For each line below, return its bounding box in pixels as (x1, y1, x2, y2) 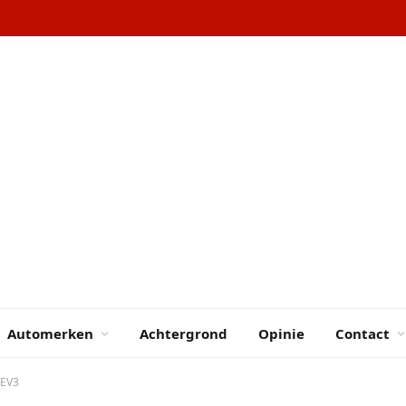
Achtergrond (140, 324, 227, 343)
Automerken (7, 324, 93, 343)
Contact (335, 324, 390, 343)
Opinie (258, 324, 304, 343)
